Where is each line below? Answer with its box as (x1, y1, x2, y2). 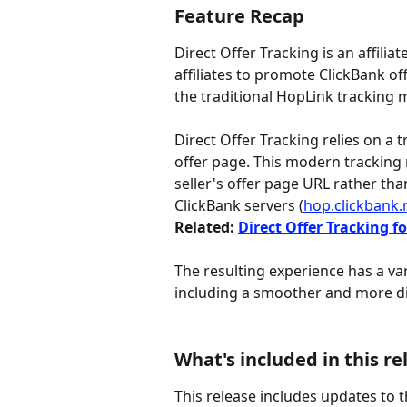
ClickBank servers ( (174, 195, 303, 216)
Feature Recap (174, 3, 304, 28)
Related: (174, 217, 238, 238)
